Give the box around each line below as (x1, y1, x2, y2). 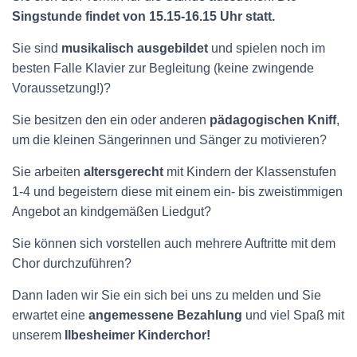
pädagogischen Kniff (210, 113, 336, 127)
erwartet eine (12, 308, 88, 322)
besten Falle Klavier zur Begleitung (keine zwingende (12, 61, 314, 75)
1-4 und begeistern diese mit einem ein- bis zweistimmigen (12, 185, 343, 198)
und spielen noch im (208, 41, 325, 55)
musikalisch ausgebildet (61, 41, 208, 55)
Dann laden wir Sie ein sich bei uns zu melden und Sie (12, 288, 321, 302)
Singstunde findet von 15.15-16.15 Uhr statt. (12, 10, 275, 23)
